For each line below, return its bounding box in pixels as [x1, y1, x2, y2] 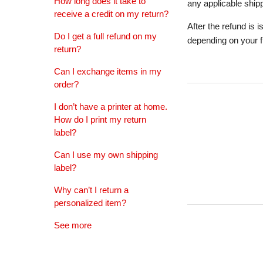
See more [54, 220, 92, 230]
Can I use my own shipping [54, 150, 158, 160]
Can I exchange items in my [54, 66, 161, 76]
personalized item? [54, 198, 126, 208]
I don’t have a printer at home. [54, 102, 167, 112]
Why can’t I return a [54, 185, 129, 195]
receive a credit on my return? [54, 9, 168, 19]
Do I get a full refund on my [54, 31, 157, 41]
